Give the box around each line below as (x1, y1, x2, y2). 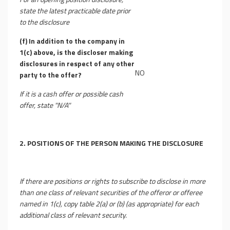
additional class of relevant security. (20, 209, 127, 220)
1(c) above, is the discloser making (20, 47, 133, 57)
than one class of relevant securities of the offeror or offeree (20, 187, 202, 198)
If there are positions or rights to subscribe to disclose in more (20, 176, 205, 186)
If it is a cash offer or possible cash (20, 88, 123, 99)
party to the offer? (20, 69, 82, 80)
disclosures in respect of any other (20, 58, 135, 69)
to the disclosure (20, 16, 69, 27)
